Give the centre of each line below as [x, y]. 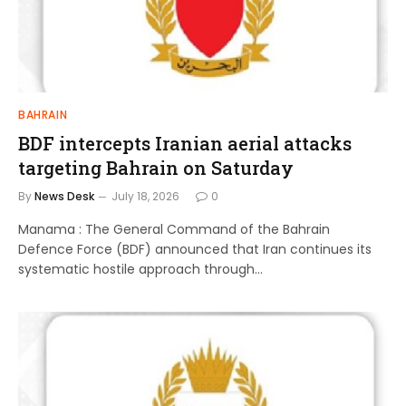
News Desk [64, 196]
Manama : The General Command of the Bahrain [174, 229]
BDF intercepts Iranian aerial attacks [185, 143]
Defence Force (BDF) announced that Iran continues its [195, 249]
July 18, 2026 [145, 196]
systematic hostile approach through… [140, 269]
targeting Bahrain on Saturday [156, 168]
